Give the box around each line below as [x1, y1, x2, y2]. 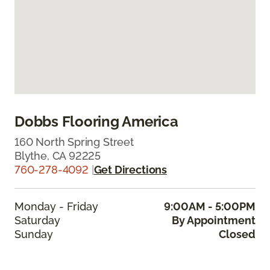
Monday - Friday [14, 199, 98, 213]
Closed [219, 227, 256, 240]
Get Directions [93, 163, 167, 176]
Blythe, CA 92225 [14, 149, 101, 162]
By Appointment [172, 213, 256, 227]
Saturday [14, 213, 60, 227]
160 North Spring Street [14, 135, 134, 148]
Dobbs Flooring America [14, 112, 178, 130]
